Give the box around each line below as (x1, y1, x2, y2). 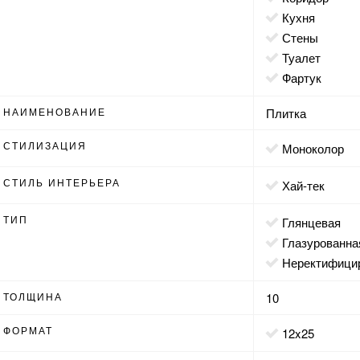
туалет (288, 48, 321, 66)
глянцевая (288, 213, 342, 231)
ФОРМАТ (3, 322, 54, 337)
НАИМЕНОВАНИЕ (3, 104, 107, 118)
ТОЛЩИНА (3, 288, 63, 303)
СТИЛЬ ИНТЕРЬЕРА (3, 174, 121, 189)
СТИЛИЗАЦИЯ (3, 137, 88, 152)
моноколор (292, 139, 345, 157)
